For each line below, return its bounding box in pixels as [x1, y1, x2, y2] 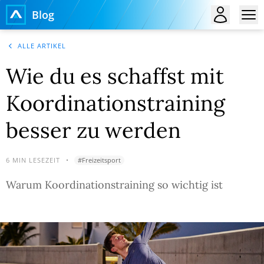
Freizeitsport [82, 156, 121, 164]
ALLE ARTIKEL [18, 41, 66, 50]
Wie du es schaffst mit [6, 62, 224, 90]
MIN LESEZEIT [12, 156, 60, 164]
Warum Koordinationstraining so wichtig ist [6, 178, 223, 192]
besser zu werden [6, 117, 181, 144]
